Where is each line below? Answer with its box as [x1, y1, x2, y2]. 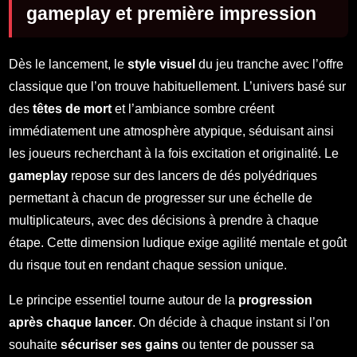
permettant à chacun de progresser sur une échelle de [9, 190, 313, 205]
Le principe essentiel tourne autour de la [9, 292, 239, 307]
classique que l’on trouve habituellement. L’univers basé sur [9, 79, 347, 93]
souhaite [9, 337, 61, 351]
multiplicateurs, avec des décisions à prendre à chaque [9, 213, 320, 227]
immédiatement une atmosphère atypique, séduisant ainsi [9, 124, 335, 138]
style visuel [127, 57, 196, 71]
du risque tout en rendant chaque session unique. [9, 257, 288, 272]
